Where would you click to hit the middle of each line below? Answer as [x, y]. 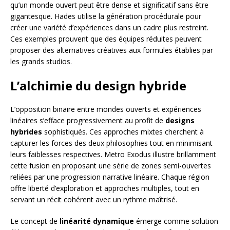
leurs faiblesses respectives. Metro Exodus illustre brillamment [113, 154]
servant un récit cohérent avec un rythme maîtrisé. [94, 199]
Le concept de [35, 221]
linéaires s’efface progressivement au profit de [88, 120]
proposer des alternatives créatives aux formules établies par [112, 50]
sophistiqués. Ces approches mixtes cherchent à [123, 131]
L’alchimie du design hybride [98, 85]
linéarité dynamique [97, 221]
